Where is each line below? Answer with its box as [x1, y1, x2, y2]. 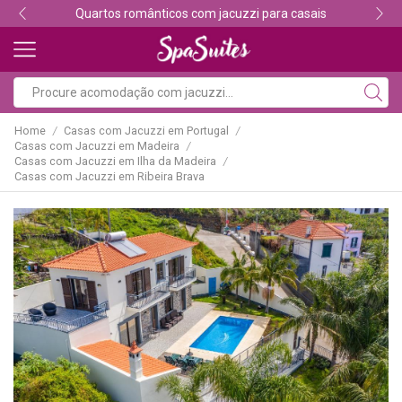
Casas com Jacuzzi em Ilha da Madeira [14, 154, 216, 169]
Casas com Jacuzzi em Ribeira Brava [14, 170, 205, 184]
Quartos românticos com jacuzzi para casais [75, 6, 327, 21]
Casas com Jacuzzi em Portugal [64, 124, 229, 137]
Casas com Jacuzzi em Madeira [14, 139, 179, 153]
